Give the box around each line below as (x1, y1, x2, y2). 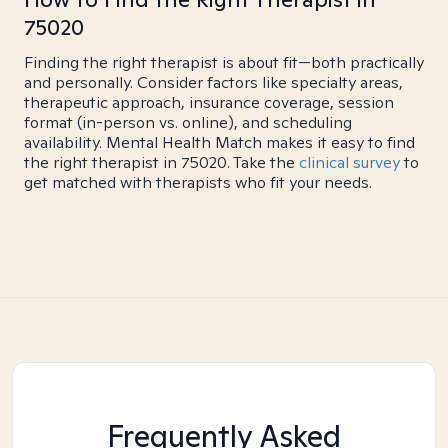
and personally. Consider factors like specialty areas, (24, 72, 403, 93)
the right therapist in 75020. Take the (24, 152, 299, 173)
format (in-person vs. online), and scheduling (24, 112, 352, 133)
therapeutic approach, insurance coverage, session (24, 92, 394, 113)
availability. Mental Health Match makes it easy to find (24, 132, 415, 153)
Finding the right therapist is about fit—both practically (24, 52, 424, 73)
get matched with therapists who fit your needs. (24, 172, 372, 193)
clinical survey (299, 152, 400, 173)
